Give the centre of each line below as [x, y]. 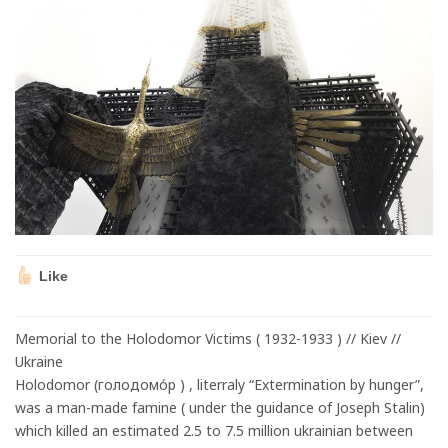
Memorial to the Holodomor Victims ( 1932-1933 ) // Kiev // [208, 338]
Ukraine [39, 361]
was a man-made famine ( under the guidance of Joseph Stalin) [220, 407]
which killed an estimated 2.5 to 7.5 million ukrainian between [214, 430]
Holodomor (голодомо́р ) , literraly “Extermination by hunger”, [219, 384]
